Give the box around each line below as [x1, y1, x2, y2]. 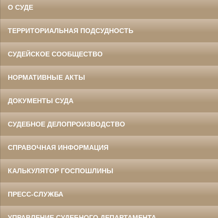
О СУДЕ [8, 3, 33, 12]
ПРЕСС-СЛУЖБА [8, 190, 63, 199]
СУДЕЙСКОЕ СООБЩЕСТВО [8, 50, 103, 58]
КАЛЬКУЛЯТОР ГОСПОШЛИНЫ [8, 167, 113, 175]
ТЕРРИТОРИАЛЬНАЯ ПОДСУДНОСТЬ [8, 27, 133, 35]
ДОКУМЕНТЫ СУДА [8, 97, 73, 105]
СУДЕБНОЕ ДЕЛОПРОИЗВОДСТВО [8, 120, 125, 128]
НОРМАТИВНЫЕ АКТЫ [8, 73, 85, 82]
